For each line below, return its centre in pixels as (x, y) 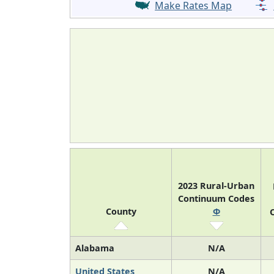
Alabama (95, 248)
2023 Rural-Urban (216, 186)
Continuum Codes (216, 199)
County (121, 212)
